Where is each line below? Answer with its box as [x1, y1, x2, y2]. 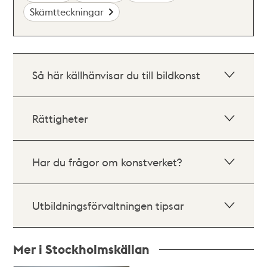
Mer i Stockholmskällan [13, 241, 150, 257]
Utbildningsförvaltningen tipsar [32, 198, 184, 212]
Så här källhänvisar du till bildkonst [32, 68, 201, 82]
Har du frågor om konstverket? [32, 155, 182, 169]
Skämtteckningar [30, 5, 104, 18]
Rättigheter [32, 111, 88, 125]
